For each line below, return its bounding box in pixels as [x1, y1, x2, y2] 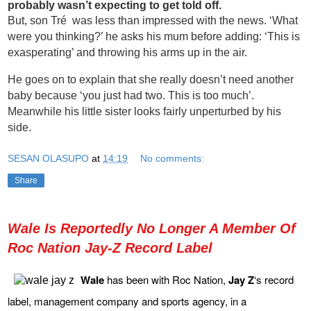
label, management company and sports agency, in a [8, 294, 246, 309]
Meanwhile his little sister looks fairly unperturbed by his [8, 106, 281, 118]
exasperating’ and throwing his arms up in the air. [8, 47, 247, 59]
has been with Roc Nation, [107, 272, 226, 287]
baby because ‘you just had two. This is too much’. [8, 90, 254, 102]
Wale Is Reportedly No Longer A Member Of [8, 220, 296, 236]
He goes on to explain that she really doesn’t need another [8, 74, 294, 86]
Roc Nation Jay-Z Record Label [8, 239, 212, 255]
